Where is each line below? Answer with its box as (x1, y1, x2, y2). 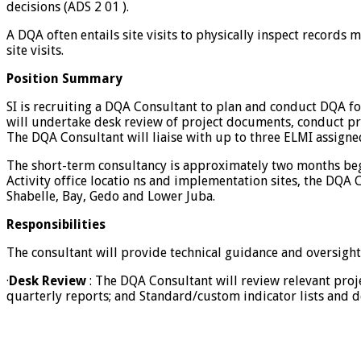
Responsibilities (6, 217, 106, 233)
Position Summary (6, 71, 122, 87)
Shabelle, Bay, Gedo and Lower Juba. (6, 189, 215, 205)
